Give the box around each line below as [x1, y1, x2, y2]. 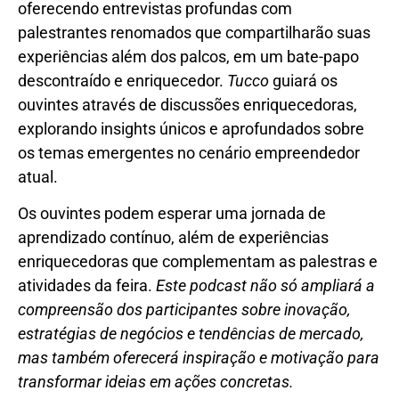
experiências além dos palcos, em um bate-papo [18, 46, 359, 66]
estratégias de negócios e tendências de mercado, [18, 323, 363, 343]
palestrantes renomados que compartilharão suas [18, 22, 370, 42]
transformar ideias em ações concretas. [18, 371, 294, 391]
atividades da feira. [18, 275, 152, 295]
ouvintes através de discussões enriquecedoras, [18, 94, 357, 114]
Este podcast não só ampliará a [152, 275, 375, 295]
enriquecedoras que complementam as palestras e [18, 251, 378, 271]
